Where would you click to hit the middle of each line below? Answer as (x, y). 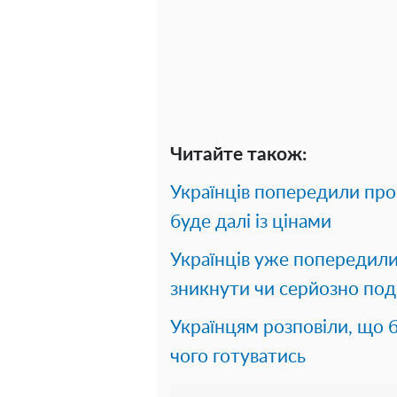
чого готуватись (238, 356)
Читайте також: (238, 154)
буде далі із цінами (251, 222)
